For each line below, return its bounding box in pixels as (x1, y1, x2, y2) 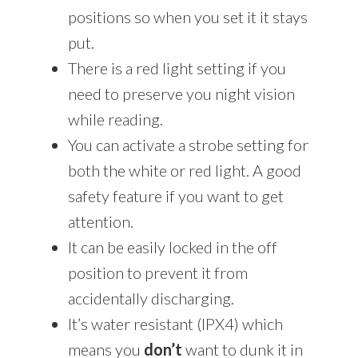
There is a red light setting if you (67, 58, 286, 78)
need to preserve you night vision (67, 83, 295, 103)
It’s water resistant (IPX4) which (67, 313, 283, 333)
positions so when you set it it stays (67, 6, 308, 26)
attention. (67, 211, 133, 231)
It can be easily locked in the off (67, 237, 277, 257)
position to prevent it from (67, 262, 248, 282)
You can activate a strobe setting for (67, 134, 308, 154)
